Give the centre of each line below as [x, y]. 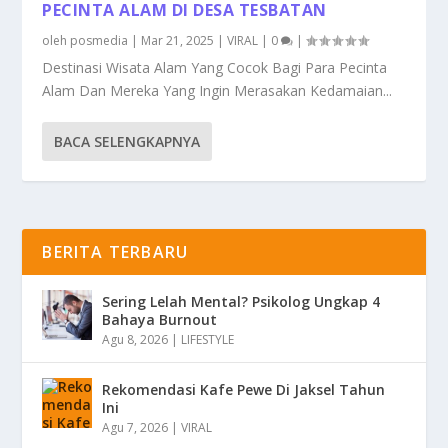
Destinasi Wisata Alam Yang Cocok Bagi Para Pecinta [215, 67]
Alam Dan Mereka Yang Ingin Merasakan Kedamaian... [217, 90]
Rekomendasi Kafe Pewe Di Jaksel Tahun [244, 389]
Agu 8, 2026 [135, 339]
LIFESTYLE [208, 339]
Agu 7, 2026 [135, 427]
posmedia [99, 40]
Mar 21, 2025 [178, 40]
